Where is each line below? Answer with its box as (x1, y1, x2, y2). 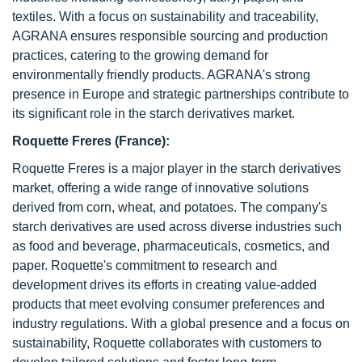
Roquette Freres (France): (12, 134, 170, 148)
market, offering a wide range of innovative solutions (12, 181, 309, 195)
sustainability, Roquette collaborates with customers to (12, 336, 322, 350)
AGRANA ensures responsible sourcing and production (12, 29, 328, 43)
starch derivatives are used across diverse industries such (12, 220, 342, 234)
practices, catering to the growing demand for (12, 48, 268, 62)
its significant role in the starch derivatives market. (12, 107, 295, 120)
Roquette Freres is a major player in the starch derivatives (12, 162, 341, 175)
